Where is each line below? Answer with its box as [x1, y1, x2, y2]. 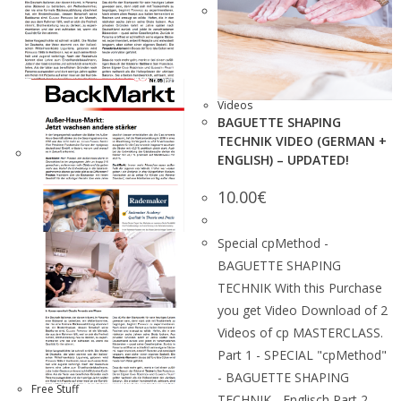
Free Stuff [31, 381, 79, 397]
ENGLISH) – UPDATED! [218, 151, 349, 168]
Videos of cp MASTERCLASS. [218, 324, 383, 341]
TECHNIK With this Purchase [218, 279, 382, 296]
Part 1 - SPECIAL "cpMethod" [218, 346, 387, 363]
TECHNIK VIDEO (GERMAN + [218, 132, 387, 149]
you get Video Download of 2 [218, 302, 388, 319]
